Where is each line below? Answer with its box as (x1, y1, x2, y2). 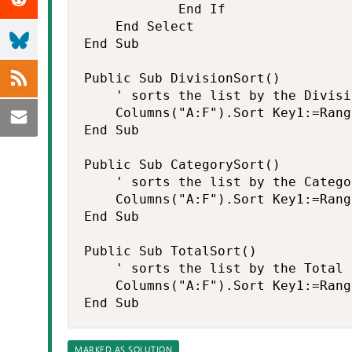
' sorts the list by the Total (84, 261, 343, 276)
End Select (84, 19, 194, 34)
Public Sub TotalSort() (84, 244, 257, 258)
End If (84, 2, 225, 16)
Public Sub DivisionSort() (84, 71, 280, 86)
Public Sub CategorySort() (84, 157, 280, 172)
